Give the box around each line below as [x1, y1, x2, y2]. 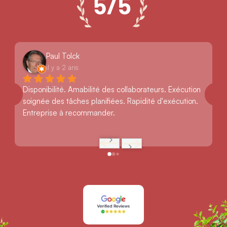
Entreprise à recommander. [23, 108, 116, 118]
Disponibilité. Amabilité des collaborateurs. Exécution [23, 84, 201, 94]
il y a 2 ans [46, 63, 79, 71]
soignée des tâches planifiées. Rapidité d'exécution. [23, 96, 199, 106]
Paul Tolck [46, 51, 80, 61]
